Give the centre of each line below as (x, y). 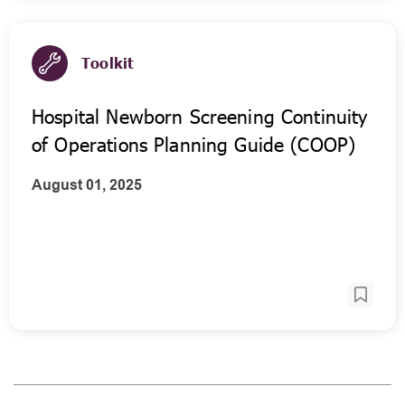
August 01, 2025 (87, 185)
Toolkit (108, 63)
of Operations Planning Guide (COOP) (194, 144)
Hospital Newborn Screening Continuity (200, 116)
